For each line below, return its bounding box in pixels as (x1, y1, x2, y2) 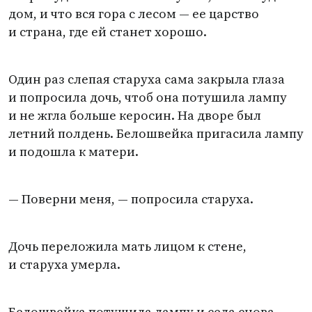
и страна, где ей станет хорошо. (8, 23, 207, 40)
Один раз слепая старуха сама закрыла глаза (8, 70, 285, 88)
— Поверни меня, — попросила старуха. (8, 190, 253, 208)
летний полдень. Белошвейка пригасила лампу (8, 125, 304, 142)
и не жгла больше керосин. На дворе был (8, 107, 261, 124)
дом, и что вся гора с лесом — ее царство (8, 5, 259, 22)
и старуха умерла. (8, 256, 120, 273)
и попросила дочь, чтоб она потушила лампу (8, 88, 287, 106)
